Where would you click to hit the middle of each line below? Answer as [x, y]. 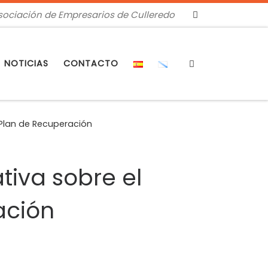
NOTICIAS [26, 64]
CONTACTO [91, 64]
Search [213, 63]
